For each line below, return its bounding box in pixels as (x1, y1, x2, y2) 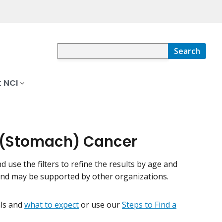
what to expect (24, 199, 79, 211)
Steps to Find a (122, 199, 176, 211)
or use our (79, 199, 122, 211)
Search (174, 46, 200, 57)
